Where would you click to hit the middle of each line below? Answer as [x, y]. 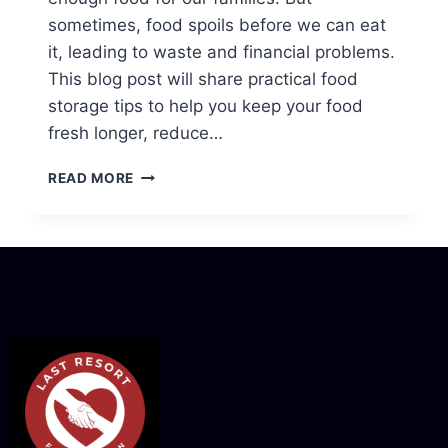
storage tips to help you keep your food [205, 106]
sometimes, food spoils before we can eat [217, 25]
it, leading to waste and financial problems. [221, 52]
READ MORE [91, 178]
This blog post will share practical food [203, 79]
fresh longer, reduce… [135, 133]
